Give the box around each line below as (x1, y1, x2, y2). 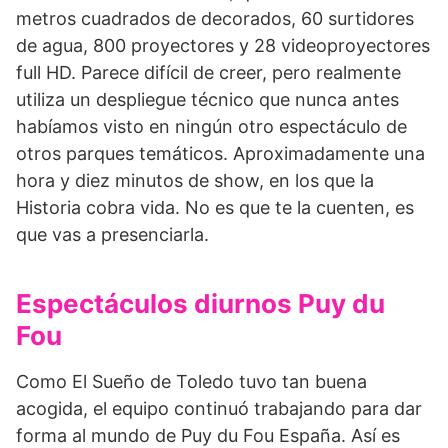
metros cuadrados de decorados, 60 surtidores (16, 8, 414, 30)
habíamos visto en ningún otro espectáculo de (16, 116, 407, 138)
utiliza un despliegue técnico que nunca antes (16, 89, 399, 111)
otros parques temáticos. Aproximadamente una (16, 143, 425, 165)
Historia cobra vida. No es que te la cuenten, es (16, 197, 414, 219)
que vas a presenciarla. (16, 224, 209, 246)
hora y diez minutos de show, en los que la (16, 170, 374, 192)
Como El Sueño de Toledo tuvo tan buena (16, 371, 367, 393)
